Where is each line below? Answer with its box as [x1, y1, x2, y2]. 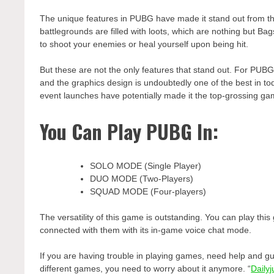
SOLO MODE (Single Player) [90, 161, 202, 171]
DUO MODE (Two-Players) [90, 174, 194, 184]
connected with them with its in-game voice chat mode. [40, 225, 252, 235]
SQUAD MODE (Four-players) [90, 187, 207, 197]
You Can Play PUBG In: [40, 116, 219, 146]
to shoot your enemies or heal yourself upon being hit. [40, 39, 249, 50]
